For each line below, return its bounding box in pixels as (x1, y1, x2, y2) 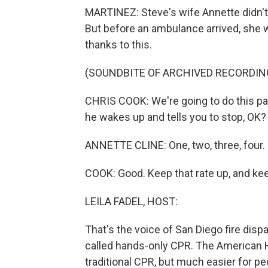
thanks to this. (85, 38, 152, 51)
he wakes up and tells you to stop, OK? (85, 111, 266, 123)
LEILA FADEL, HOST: (85, 195, 178, 208)
